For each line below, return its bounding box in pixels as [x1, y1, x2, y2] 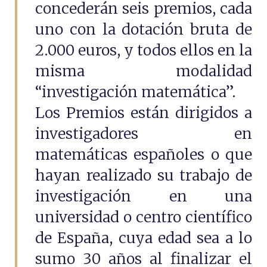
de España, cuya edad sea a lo [35, 228, 252, 247]
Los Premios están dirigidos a [35, 103, 252, 122]
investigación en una [35, 187, 252, 206]
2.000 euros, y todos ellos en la [35, 41, 252, 60]
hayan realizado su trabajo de [35, 166, 252, 185]
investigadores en [35, 124, 252, 143]
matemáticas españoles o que [35, 145, 252, 164]
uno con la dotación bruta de [35, 20, 252, 39]
